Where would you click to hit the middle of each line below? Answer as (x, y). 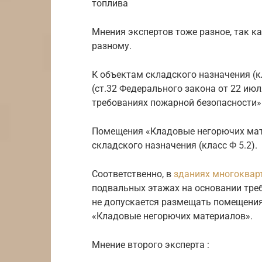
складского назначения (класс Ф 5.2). (175, 145)
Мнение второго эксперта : (151, 244)
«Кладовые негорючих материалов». (172, 216)
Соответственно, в (133, 174)
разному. (112, 46)
